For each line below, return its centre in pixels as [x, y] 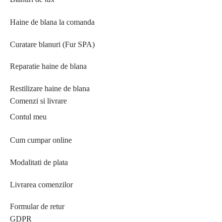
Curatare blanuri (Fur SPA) [52, 44]
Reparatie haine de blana [48, 66]
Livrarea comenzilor [41, 184]
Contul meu [28, 117]
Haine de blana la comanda [52, 22]
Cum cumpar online [41, 140]
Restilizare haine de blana [50, 89]
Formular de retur [37, 207]
